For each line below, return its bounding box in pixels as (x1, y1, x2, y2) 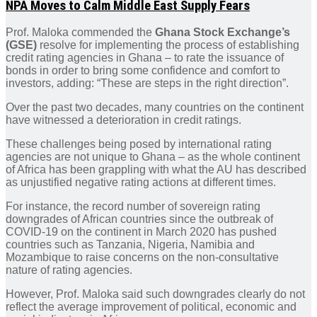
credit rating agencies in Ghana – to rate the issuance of (6, 52, 284, 64)
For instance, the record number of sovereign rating (6, 200, 260, 213)
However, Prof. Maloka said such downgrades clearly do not (6, 288, 305, 301)
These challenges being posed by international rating (6, 138, 272, 151)
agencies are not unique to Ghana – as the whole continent (6, 151, 300, 163)
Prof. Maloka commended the (6, 26, 155, 39)
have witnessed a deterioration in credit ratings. (6, 114, 241, 127)
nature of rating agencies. (6, 264, 132, 277)
